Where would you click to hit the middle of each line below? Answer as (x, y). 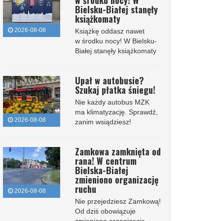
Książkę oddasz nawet (110, 31)
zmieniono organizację (116, 180)
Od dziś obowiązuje (105, 211)
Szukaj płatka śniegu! (115, 90)
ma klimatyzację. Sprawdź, (116, 112)
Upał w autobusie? (109, 80)
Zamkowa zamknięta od (118, 151)
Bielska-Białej (101, 170)
